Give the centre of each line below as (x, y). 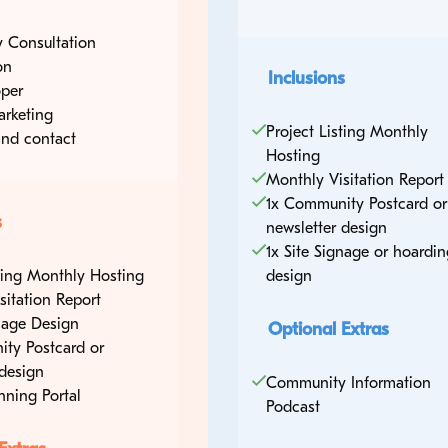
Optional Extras (328, 329)
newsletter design (326, 227)
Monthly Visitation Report (354, 179)
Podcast (292, 406)
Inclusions (306, 78)
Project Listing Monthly (346, 131)
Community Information (348, 382)
